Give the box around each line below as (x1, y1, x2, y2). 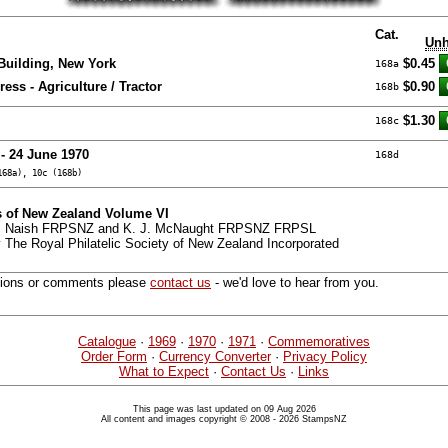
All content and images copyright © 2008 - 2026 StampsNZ (101, 414, 347, 425)
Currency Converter (159, 349, 271, 365)
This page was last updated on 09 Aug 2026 (132, 404, 316, 415)
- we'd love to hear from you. (211, 275, 379, 291)
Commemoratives (268, 334, 370, 350)
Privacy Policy (283, 349, 367, 365)
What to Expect (119, 364, 209, 380)
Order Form (81, 349, 147, 365)
